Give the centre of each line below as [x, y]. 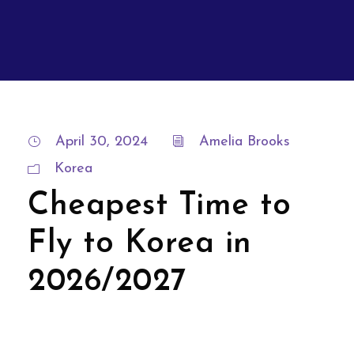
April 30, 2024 [102, 142]
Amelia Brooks [245, 142]
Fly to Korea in [140, 245]
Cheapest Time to [159, 207]
